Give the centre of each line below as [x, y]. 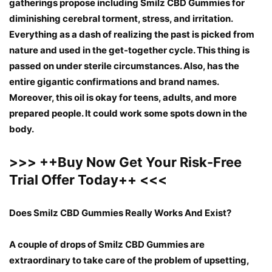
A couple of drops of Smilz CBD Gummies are [107, 245]
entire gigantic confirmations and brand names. [114, 82]
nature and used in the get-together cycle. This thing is [129, 50]
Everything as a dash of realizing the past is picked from [132, 35]
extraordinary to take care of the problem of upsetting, [129, 260]
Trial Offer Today [64, 180]
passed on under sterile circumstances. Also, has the [124, 66]
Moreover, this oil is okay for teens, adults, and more [123, 98]
